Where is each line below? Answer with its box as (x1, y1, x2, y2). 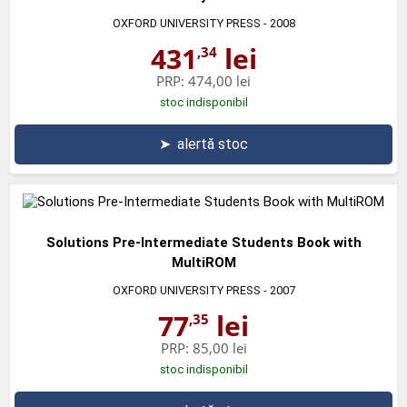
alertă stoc (177, 134, 248, 153)
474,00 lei (188, 71, 251, 90)
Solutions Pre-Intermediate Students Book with (45, 233, 362, 251)
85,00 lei (192, 338, 247, 357)
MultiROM (171, 253, 236, 271)
